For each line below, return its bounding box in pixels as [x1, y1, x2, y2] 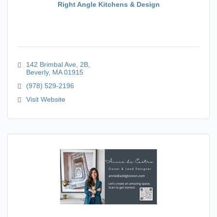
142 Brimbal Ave [26, 61, 76, 68]
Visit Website [26, 95, 65, 103]
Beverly [26, 68, 48, 76]
